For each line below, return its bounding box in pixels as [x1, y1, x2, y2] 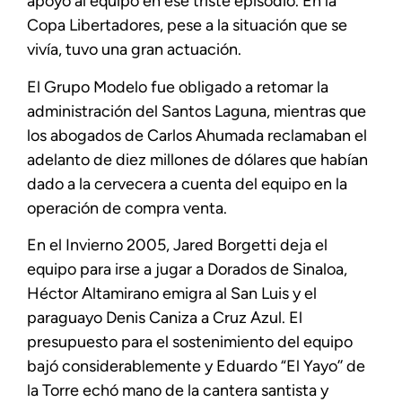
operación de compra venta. [27, 197, 227, 218]
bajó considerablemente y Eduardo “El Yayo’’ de [27, 356, 365, 377]
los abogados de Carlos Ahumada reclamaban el [27, 125, 367, 145]
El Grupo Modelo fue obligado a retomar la [27, 76, 328, 97]
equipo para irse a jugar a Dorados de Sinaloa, [27, 259, 347, 280]
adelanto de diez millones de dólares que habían [27, 149, 368, 170]
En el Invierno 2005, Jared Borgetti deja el [27, 235, 328, 256]
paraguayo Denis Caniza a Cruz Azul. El [27, 308, 302, 328]
